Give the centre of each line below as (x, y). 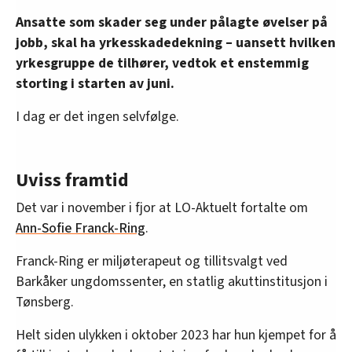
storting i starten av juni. (95, 83)
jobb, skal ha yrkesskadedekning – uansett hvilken (176, 42)
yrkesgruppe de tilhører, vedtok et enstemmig (162, 63)
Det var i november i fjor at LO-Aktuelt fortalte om (162, 207)
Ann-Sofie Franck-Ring (81, 228)
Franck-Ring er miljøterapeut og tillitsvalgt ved (152, 261)
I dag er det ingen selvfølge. (97, 116)
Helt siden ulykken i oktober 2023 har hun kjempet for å (176, 335)
